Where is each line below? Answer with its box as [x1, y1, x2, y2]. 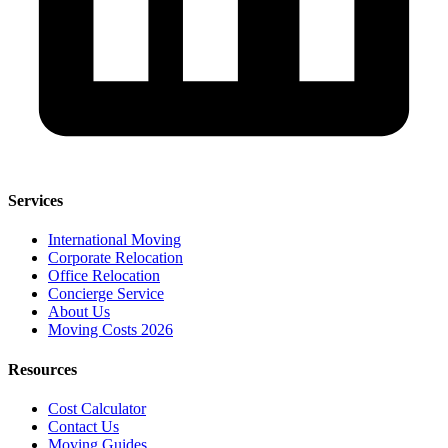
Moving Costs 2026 [48, 321, 173, 339]
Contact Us [48, 417, 119, 435]
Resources [8, 360, 77, 378]
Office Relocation [48, 267, 160, 285]
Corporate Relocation [48, 249, 183, 267]
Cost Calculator [48, 399, 146, 417]
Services [8, 192, 63, 210]
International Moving [48, 231, 181, 249]
